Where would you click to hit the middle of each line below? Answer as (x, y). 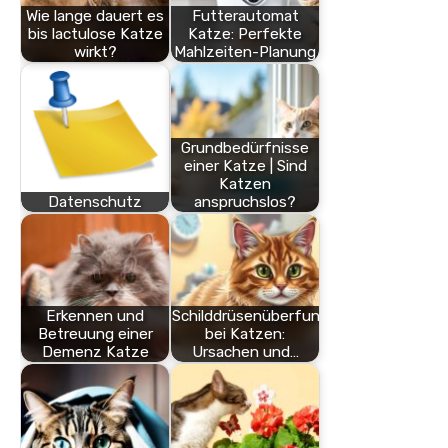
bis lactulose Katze (95, 34)
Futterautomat (245, 16)
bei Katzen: (245, 334)
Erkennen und (95, 316)
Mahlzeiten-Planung (245, 52)
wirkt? (95, 52)
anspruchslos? (245, 202)
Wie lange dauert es (95, 16)
